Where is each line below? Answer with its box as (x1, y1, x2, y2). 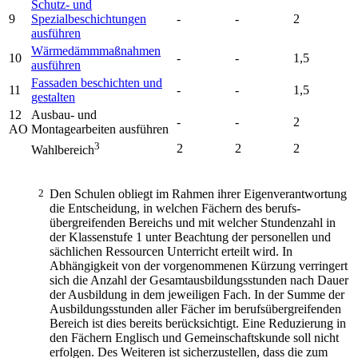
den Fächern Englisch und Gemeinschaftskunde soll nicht (50, 331, 339, 345)
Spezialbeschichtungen (31, 12, 146, 26)
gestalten (31, 90, 75, 105)
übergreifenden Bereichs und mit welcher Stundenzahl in (50, 216, 336, 230)
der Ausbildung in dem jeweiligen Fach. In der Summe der (50, 288, 344, 302)
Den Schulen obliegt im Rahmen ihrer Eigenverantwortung (50, 187, 347, 201)
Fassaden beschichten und (31, 76, 162, 90)
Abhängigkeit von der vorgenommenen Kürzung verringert (50, 259, 348, 273)
